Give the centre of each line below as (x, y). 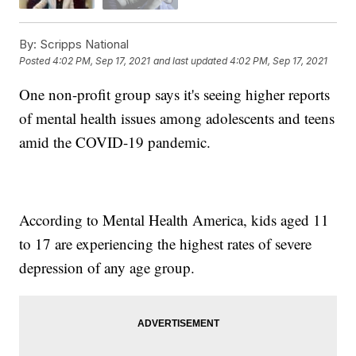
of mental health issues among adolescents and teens (177, 118)
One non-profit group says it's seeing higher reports (175, 94)
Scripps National (83, 44)
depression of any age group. (107, 267)
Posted (36, 61)
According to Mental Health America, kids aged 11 (174, 219)
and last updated (191, 61)
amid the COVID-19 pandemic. (115, 141)
